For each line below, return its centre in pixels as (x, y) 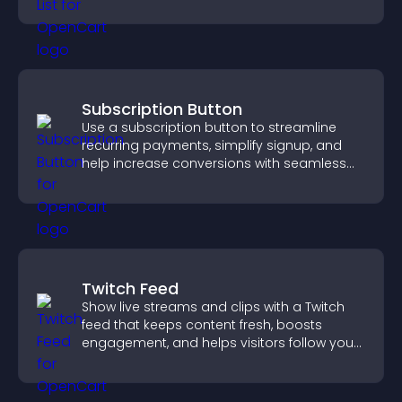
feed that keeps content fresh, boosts (202, 325)
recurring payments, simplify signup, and (212, 145)
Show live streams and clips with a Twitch (213, 307)
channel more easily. (149, 361)
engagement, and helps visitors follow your (220, 343)
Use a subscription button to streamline (209, 127)
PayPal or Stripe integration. (169, 181)
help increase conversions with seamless (214, 163)
